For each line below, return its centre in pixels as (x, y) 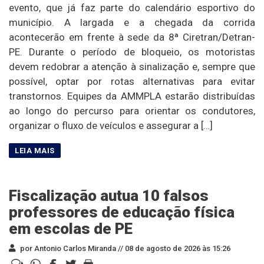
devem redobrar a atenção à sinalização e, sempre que (132, 66)
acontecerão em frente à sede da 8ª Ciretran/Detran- (132, 37)
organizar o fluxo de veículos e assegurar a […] (111, 125)
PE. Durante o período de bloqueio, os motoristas (132, 52)
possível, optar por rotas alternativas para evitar (132, 81)
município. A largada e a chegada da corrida (132, 22)
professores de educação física (122, 212)
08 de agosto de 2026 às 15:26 (177, 248)
